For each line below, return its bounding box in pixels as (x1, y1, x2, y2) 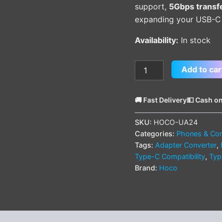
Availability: (135, 35, 178, 45)
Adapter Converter (155, 140, 217, 149)
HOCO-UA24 (154, 117, 198, 126)
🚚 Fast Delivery (135, 95, 187, 104)
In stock (181, 35, 211, 45)
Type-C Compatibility (135, 152, 205, 161)
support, (135, 1, 169, 11)
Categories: (135, 129, 176, 138)
